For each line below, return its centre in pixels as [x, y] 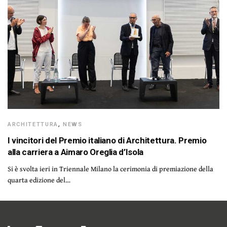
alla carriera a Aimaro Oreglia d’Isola [76, 152]
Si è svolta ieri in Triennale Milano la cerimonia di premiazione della [111, 168]
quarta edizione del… [39, 180]
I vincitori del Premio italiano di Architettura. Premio [107, 140]
